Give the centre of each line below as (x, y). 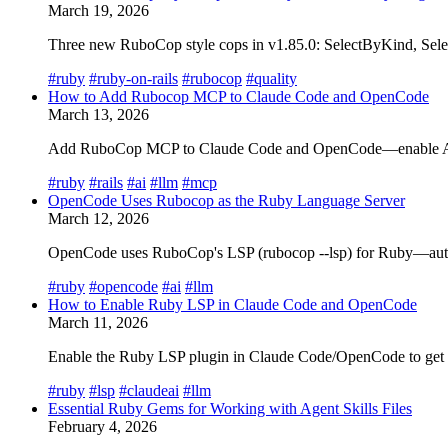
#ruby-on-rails (133, 78)
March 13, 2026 (98, 114)
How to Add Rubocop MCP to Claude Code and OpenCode (238, 96)
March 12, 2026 (98, 218)
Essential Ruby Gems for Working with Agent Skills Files (230, 408)
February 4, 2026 (102, 426)
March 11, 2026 (98, 322)
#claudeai (149, 390)
